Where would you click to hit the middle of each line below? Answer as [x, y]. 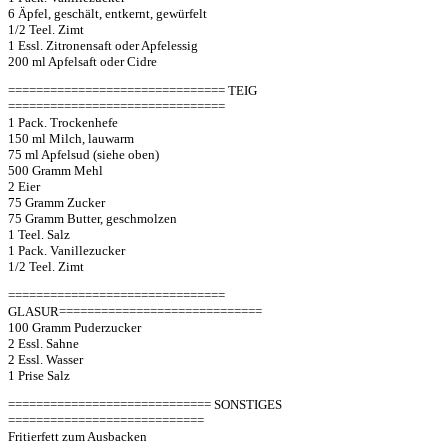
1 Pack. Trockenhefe [63, 122]
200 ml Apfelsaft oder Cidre [82, 61]
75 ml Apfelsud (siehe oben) [83, 154]
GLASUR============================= [135, 311]
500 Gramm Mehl [55, 170]
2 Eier [24, 186]
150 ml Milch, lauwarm [71, 138]
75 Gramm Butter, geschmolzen [92, 218]
